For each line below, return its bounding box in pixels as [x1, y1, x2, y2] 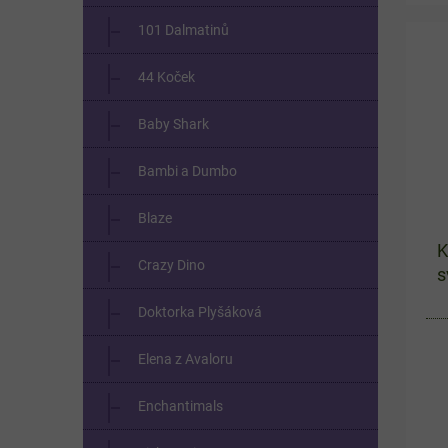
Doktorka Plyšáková [138, 303, 262, 320]
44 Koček [138, 68, 195, 85]
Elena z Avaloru [138, 350, 233, 367]
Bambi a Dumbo [138, 162, 237, 179]
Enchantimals [138, 397, 223, 414]
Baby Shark [138, 115, 209, 132]
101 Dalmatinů [138, 21, 229, 38]
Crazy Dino [138, 256, 205, 273]
